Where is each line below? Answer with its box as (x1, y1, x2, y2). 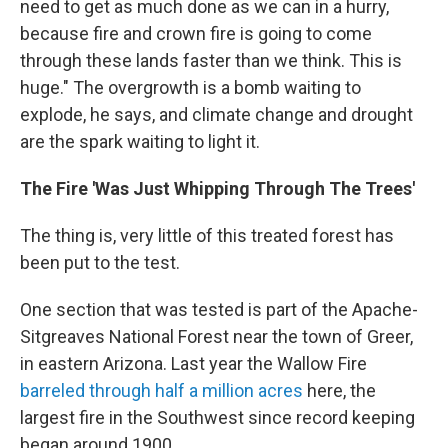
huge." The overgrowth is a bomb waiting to (20, 76, 361, 98)
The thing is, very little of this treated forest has (20, 224, 394, 246)
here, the (303, 379, 376, 401)
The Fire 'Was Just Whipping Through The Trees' (20, 177, 415, 199)
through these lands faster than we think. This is (20, 49, 402, 71)
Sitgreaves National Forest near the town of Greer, (20, 325, 413, 347)
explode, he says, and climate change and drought (20, 103, 413, 125)
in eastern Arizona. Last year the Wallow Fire (20, 352, 367, 374)
